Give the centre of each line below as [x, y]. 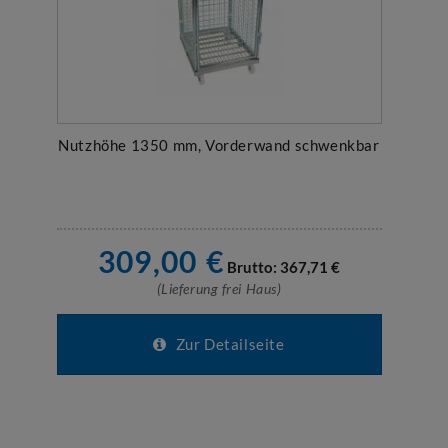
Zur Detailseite [228, 344]
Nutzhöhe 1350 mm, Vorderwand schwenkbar [219, 145]
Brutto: [253, 267]
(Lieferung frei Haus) [219, 288]
